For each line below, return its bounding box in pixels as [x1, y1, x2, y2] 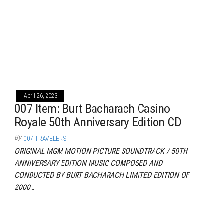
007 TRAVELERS [23, 135, 67, 142]
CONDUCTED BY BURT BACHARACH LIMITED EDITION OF [15, 170, 189, 180]
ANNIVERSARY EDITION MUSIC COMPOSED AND [15, 158, 162, 168]
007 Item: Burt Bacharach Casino [15, 101, 170, 116]
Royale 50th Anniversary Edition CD [15, 115, 182, 129]
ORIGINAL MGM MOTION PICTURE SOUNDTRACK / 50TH [15, 146, 187, 155]
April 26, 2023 [24, 93, 57, 99]
